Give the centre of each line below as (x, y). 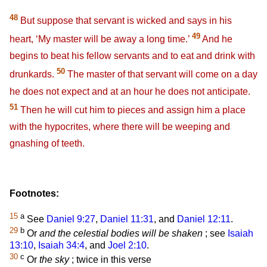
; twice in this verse (110, 259)
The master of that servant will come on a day (161, 74)
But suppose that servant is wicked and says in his (125, 21)
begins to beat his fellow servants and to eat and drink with (132, 56)
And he (216, 39)
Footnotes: (34, 193)
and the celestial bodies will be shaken (121, 234)
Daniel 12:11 (204, 219)
